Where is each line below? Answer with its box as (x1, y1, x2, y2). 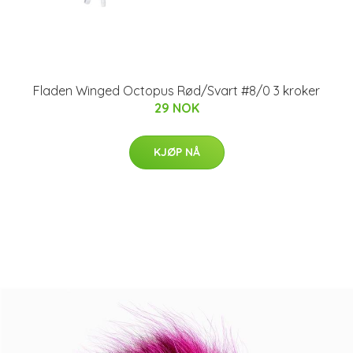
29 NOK (154, 100, 199, 116)
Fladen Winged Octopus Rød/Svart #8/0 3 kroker (33, 83, 320, 98)
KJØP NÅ (153, 145, 200, 159)
